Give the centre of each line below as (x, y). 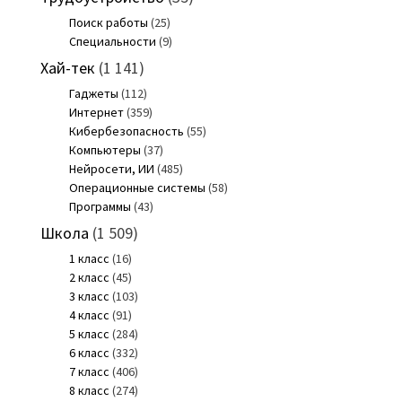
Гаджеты (93, 93)
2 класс (89, 277)
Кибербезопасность (126, 131)
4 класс (89, 315)
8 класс (89, 390)
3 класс (89, 296)
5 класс (89, 333)
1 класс (89, 258)
